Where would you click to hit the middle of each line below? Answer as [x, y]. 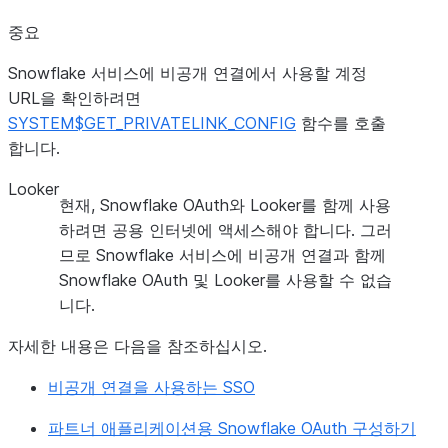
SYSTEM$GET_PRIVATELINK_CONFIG [152, 123]
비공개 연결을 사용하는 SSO [151, 387]
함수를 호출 [341, 123]
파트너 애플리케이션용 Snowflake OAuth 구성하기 [232, 428]
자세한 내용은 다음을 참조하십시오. [137, 346]
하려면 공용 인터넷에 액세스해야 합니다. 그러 [225, 230]
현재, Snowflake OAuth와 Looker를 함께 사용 [225, 205]
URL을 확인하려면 [74, 98]
